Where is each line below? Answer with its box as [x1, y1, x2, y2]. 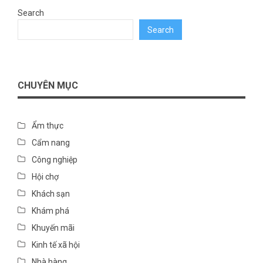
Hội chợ [32, 172, 59, 182]
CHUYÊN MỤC [18, 80, 78, 92]
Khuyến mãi [32, 223, 75, 233]
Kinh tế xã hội [32, 240, 80, 250]
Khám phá [32, 206, 69, 216]
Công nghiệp [32, 155, 77, 165]
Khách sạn [32, 189, 70, 199]
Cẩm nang [32, 138, 70, 148]
